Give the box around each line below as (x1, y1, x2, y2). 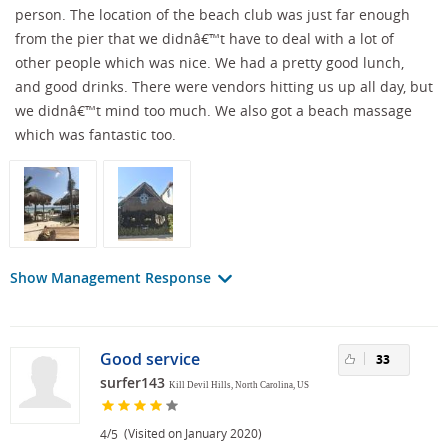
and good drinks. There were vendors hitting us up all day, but (15, 76, 433, 96)
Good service (100, 347, 200, 370)
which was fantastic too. (15, 124, 176, 144)
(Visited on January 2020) (118, 424, 262, 441)
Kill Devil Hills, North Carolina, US (169, 379, 309, 390)
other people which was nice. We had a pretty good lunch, (15, 52, 404, 72)
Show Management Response (10, 267, 215, 287)
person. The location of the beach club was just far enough (15, 4, 410, 24)
